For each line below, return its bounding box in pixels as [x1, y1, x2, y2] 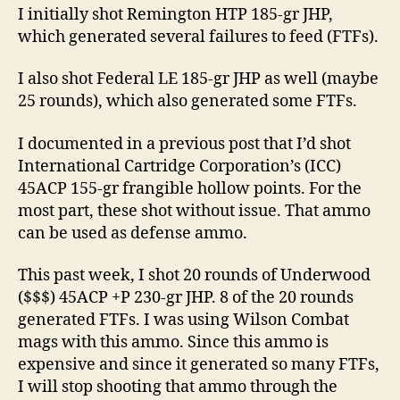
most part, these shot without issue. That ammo [18, 200, 371, 221]
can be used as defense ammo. [18, 222, 247, 244]
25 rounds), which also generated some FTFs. [18, 91, 357, 112]
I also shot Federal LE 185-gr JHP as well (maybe [18, 69, 379, 89]
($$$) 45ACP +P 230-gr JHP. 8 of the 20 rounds [18, 287, 354, 308]
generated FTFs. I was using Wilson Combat [18, 310, 349, 330]
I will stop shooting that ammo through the [18, 377, 337, 397]
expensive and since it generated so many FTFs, [18, 354, 379, 375]
